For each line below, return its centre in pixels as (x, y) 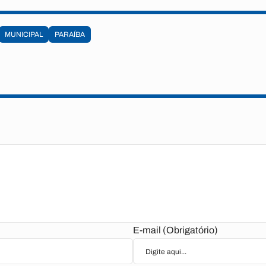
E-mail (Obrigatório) (175, 230)
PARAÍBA (70, 34)
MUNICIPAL (24, 34)
